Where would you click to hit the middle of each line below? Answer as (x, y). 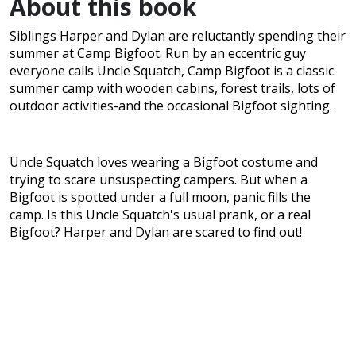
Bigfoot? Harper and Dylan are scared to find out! (156, 232)
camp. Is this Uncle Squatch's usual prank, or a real (160, 215)
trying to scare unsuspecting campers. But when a (159, 180)
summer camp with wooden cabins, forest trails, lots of (172, 89)
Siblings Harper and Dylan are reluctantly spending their (178, 36)
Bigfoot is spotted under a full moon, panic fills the (160, 197)
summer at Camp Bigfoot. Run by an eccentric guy (158, 54)
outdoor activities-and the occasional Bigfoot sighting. (171, 106)
